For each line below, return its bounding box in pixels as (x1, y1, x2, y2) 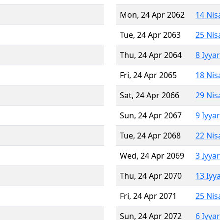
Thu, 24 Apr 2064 (120, 49, 182, 60)
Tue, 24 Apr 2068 (120, 130, 181, 141)
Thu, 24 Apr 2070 (120, 170, 182, 181)
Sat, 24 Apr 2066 (120, 89, 179, 101)
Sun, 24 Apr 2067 (120, 110, 182, 121)
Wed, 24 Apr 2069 (120, 150, 184, 161)
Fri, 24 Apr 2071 (120, 190, 177, 201)
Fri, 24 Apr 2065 (120, 69, 177, 81)
